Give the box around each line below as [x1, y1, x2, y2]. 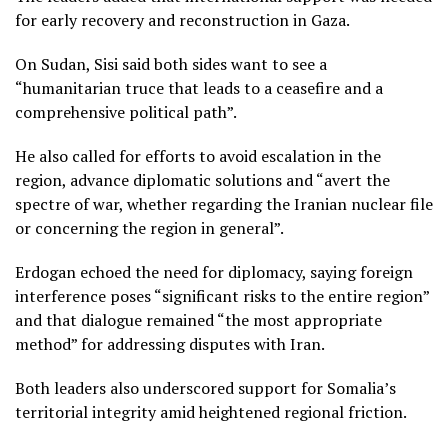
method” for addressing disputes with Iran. [15, 332, 325, 355]
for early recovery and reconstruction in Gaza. [15, 8, 350, 31]
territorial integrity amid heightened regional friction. [15, 400, 407, 423]
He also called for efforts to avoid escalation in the [15, 144, 381, 167]
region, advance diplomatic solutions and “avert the [15, 168, 390, 191]
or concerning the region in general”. [15, 216, 284, 239]
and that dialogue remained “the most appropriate [15, 308, 382, 331]
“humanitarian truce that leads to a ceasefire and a [15, 76, 383, 99]
